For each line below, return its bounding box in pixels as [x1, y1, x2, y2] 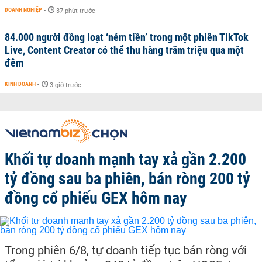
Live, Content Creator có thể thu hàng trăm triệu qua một [5, 44, 244, 56]
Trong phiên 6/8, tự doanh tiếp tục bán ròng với [5, 243, 247, 257]
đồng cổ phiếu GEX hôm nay [5, 188, 187, 208]
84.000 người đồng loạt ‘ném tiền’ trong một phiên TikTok [5, 31, 249, 43]
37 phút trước [56, 7, 95, 15]
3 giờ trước [50, 81, 81, 89]
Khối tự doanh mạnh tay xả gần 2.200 [5, 150, 246, 169]
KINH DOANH [5, 81, 36, 87]
